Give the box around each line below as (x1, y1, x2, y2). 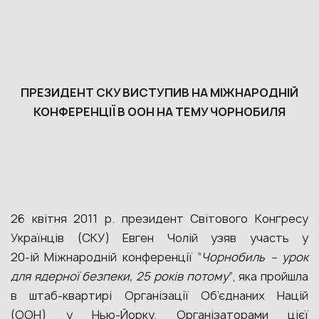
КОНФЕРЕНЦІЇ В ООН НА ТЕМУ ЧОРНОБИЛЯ (33, 104, 286, 120)
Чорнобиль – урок (202, 249, 309, 265)
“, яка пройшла (228, 268, 309, 284)
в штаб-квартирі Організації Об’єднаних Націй (11, 288, 308, 303)
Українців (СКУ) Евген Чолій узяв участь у (11, 230, 308, 246)
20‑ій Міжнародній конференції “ (11, 249, 202, 265)
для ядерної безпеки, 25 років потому (11, 268, 229, 284)
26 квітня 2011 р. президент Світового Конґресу (11, 211, 308, 226)
